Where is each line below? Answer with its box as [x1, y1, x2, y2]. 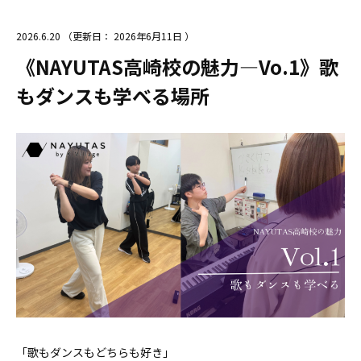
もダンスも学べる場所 [16, 81, 210, 110]
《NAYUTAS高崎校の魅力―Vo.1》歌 [16, 52, 338, 81]
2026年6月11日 [111, 29, 182, 43]
